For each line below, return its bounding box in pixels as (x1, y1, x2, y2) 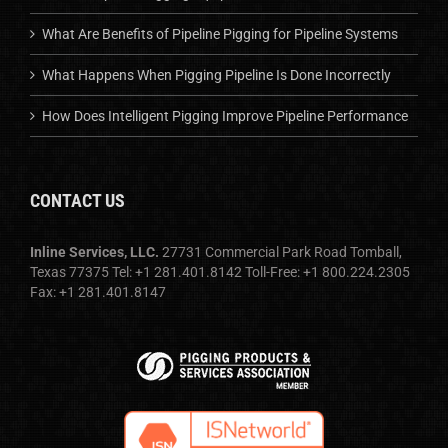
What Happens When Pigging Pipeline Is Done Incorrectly (42, 67, 391, 83)
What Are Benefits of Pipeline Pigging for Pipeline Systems (42, 26, 398, 42)
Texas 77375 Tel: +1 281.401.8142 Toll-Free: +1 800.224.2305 (30, 264, 410, 280)
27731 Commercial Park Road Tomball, (159, 244, 402, 260)
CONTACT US (30, 190, 125, 211)
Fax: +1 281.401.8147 (30, 284, 166, 300)
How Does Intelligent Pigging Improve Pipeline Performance (42, 108, 408, 124)
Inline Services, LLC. (30, 244, 159, 260)
